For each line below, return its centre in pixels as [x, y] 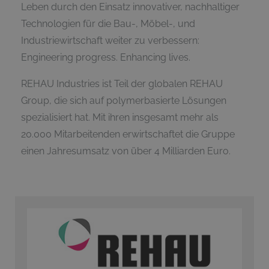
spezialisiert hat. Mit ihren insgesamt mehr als [120, 118]
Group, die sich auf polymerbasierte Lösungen [124, 101]
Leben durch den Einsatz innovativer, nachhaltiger [130, 7]
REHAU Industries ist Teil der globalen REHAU [122, 84]
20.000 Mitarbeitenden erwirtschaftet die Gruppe [128, 134]
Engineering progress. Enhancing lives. [106, 58]
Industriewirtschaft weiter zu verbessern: [110, 41]
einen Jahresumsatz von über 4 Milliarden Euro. [126, 151]
